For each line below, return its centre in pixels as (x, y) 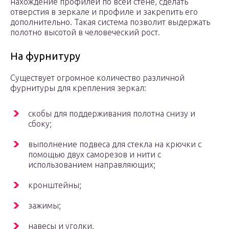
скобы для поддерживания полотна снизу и (112, 114)
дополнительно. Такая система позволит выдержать (110, 22)
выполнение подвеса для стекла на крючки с (115, 144)
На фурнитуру (45, 56)
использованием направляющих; (92, 165)
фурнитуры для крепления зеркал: (78, 88)
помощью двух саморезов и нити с (95, 155)
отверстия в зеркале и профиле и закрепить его (104, 12)
